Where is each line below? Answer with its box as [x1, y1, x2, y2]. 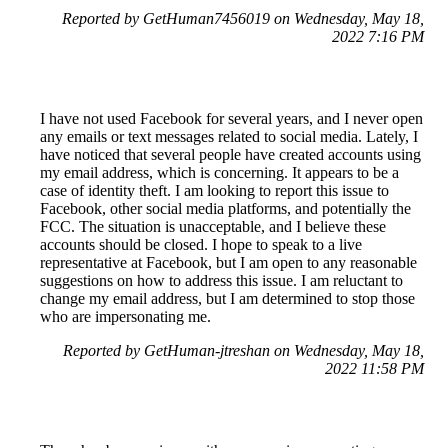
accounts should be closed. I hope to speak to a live [40, 236, 362, 254]
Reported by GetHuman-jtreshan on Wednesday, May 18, [63, 342, 424, 360]
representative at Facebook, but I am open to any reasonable [40, 254, 417, 272]
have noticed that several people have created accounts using [40, 146, 421, 164]
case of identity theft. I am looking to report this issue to [40, 182, 389, 200]
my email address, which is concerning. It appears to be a [40, 164, 399, 182]
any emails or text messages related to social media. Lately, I [40, 128, 418, 146]
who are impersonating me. [40, 308, 211, 326]
